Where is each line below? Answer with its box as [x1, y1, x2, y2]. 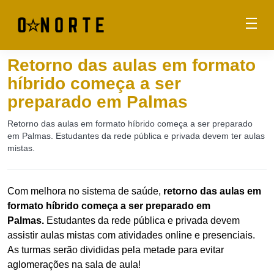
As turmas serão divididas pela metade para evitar [7, 245, 224, 255]
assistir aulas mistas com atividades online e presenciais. [7, 230, 255, 240]
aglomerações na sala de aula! [7, 259, 141, 270]
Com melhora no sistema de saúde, [7, 186, 163, 196]
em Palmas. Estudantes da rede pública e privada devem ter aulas [7, 131, 265, 141]
